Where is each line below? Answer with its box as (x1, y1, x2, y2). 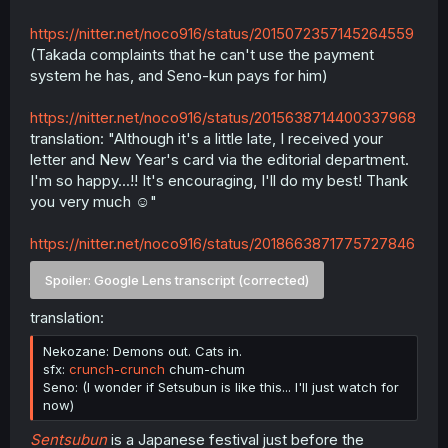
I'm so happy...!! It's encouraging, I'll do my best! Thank (30, 170, 408, 190)
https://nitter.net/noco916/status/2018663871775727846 (30, 233, 415, 253)
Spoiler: (45, 272, 94, 288)
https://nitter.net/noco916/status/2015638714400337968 (30, 107, 416, 127)
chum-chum (165, 361, 245, 377)
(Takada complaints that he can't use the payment (30, 44, 374, 64)
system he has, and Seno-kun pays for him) (30, 65, 328, 85)
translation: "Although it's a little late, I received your (30, 128, 383, 148)
